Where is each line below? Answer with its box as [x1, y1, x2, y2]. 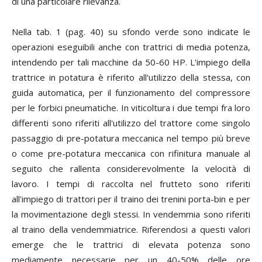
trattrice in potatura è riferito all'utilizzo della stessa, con [12, 71, 250, 83]
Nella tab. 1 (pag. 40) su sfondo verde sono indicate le [12, 26, 250, 37]
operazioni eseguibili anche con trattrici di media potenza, [12, 41, 250, 53]
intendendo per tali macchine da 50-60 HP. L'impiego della [12, 56, 250, 68]
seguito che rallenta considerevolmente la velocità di [12, 163, 250, 174]
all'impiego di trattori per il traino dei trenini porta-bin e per [12, 193, 250, 205]
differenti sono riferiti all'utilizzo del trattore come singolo [12, 117, 250, 129]
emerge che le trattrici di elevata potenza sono [12, 239, 250, 250]
